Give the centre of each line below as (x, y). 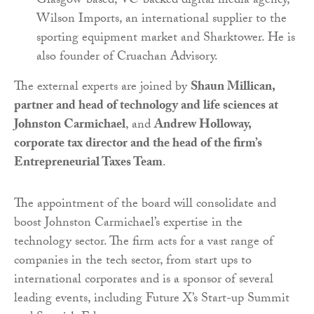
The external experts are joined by (102, 88)
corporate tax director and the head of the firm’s (138, 145)
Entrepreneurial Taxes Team (88, 164)
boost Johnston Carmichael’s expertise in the (128, 224)
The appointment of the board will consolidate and (145, 205)
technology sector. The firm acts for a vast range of (144, 243)
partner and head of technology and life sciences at (146, 107)
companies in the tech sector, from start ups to (133, 262)
